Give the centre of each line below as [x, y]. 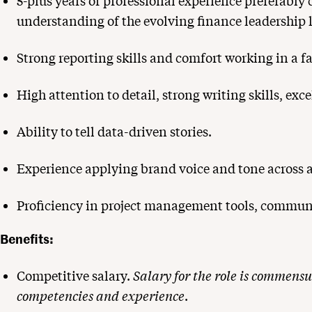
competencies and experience [101, 296]
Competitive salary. [75, 276]
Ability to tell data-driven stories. [114, 132]
